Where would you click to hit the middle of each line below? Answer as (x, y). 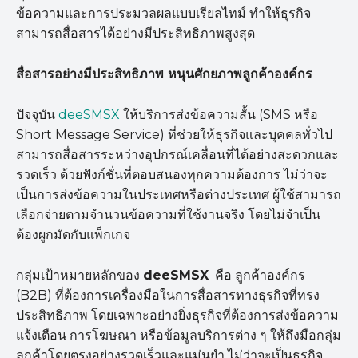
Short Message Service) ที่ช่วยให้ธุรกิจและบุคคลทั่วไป (174, 135)
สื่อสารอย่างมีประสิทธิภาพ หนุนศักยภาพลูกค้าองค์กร (166, 74)
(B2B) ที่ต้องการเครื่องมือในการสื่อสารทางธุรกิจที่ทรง (168, 296)
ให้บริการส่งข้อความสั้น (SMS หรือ (219, 115)
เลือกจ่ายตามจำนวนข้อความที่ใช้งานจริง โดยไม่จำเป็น (168, 215)
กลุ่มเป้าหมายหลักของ (80, 276)
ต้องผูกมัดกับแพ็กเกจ (73, 235)
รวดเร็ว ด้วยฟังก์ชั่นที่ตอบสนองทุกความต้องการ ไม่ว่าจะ (172, 175)
